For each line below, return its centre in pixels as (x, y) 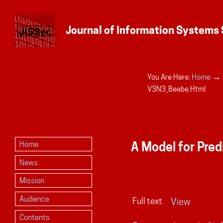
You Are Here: (168, 77)
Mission (32, 181)
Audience (34, 199)
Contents (34, 217)
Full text (147, 201)
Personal (30, 84)
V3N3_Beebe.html (176, 89)
